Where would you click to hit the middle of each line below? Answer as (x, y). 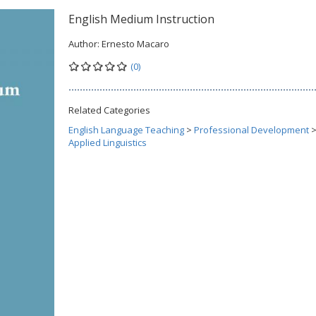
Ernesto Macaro (135, 44)
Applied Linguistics (108, 142)
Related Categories (109, 110)
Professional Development (251, 130)
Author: (85, 44)
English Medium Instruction (141, 19)
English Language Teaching (126, 130)
